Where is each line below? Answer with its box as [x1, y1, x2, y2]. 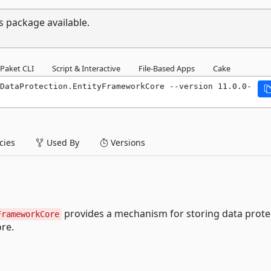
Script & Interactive [52, 62, 120, 74]
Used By [44, 136, 79, 148]
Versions [108, 136, 145, 148]
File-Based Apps [139, 62, 195, 74]
